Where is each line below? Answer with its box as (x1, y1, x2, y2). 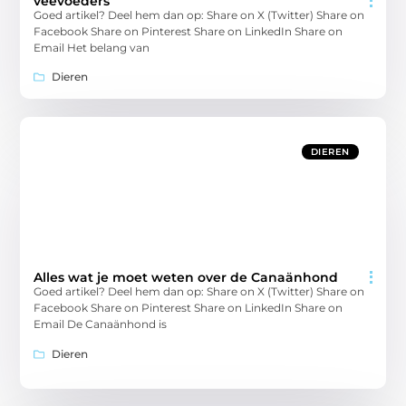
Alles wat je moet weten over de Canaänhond (34, 269, 339, 286)
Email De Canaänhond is (34, 317, 168, 332)
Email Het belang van (34, 40, 150, 54)
